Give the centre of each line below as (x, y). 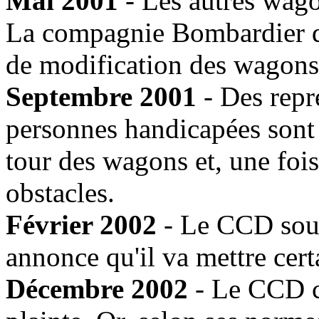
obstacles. (60, 192)
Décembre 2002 (97, 288)
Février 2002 (81, 224)
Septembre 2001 (101, 96)
